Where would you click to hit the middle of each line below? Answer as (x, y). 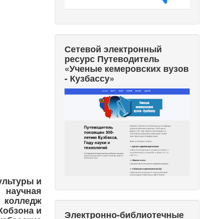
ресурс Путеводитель (112, 58)
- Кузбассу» (90, 78)
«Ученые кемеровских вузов (127, 68)
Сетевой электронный (113, 49)
